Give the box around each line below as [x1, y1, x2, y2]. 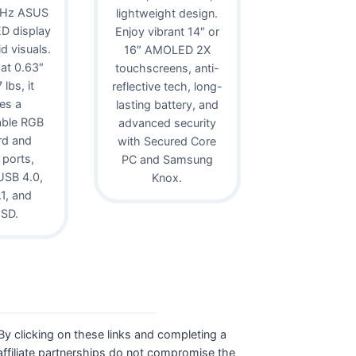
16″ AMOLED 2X [123, 42, 211, 56]
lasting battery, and [115, 97, 219, 111]
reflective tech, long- [111, 79, 222, 93]
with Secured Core [118, 133, 217, 148]
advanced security [118, 115, 216, 130]
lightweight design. [116, 6, 219, 20]
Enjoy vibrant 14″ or [114, 24, 219, 38]
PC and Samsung [121, 152, 213, 166]
